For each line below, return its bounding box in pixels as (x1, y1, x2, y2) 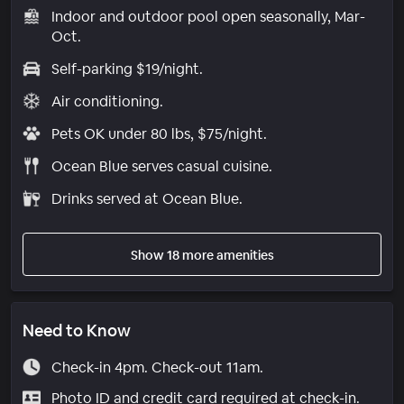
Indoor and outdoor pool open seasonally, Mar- (50, 6, 365, 26)
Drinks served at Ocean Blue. (50, 188, 243, 208)
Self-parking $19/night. (50, 59, 203, 78)
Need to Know (23, 319, 131, 341)
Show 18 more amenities (130, 246, 274, 263)
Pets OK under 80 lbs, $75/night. (50, 124, 267, 143)
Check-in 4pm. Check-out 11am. (50, 357, 263, 377)
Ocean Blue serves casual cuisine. (50, 156, 272, 176)
